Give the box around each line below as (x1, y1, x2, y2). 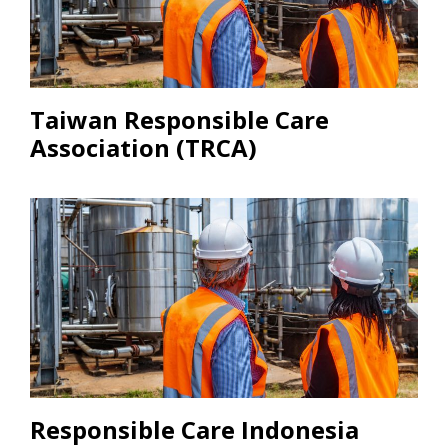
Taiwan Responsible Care (30, 102, 329, 136)
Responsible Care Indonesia (30, 412, 359, 446)
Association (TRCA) (30, 130, 257, 164)
